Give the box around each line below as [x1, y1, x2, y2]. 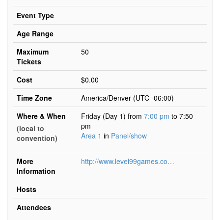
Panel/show [111, 131, 147, 140]
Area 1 [81, 131, 102, 140]
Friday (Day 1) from [81, 111, 144, 121]
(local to [17, 123, 44, 133]
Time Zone [17, 93, 52, 103]
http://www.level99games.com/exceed [167, 156, 174, 166]
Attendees [17, 202, 51, 212]
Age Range [17, 28, 54, 38]
